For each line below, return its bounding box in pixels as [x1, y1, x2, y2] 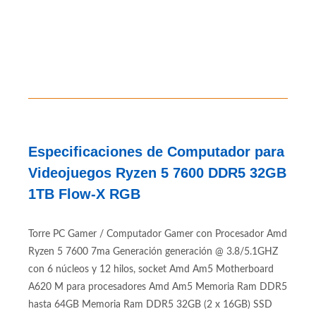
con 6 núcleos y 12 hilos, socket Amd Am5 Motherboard [28, 265, 274, 274]
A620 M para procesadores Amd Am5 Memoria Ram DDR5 [28, 282, 287, 292]
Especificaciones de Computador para [28, 144, 284, 159]
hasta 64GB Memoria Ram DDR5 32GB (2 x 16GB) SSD [28, 300, 272, 310]
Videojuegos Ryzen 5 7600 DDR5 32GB [28, 165, 286, 181]
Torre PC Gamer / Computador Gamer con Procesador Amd [28, 229, 287, 239]
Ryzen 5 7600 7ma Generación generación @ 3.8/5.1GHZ [28, 247, 278, 257]
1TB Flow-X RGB [28, 186, 140, 202]
